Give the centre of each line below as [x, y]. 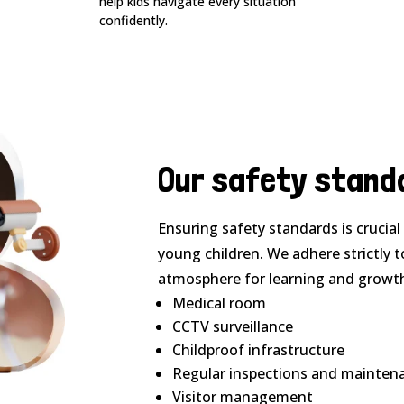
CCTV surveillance [232, 327]
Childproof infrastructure [258, 350]
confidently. [133, 21]
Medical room [219, 303]
